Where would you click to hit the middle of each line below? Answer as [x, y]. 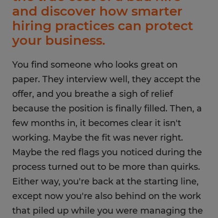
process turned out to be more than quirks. [106, 167]
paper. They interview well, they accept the [106, 79]
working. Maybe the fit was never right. [98, 138]
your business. [59, 40]
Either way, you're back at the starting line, [105, 182]
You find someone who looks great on [95, 65]
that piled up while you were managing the [108, 211]
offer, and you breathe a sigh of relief [92, 94]
